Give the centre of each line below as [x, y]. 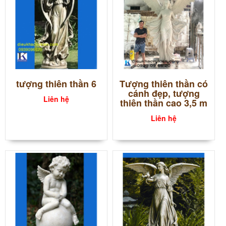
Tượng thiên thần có [164, 84]
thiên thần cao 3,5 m [164, 103]
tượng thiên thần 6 [56, 84]
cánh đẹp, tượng [164, 94]
